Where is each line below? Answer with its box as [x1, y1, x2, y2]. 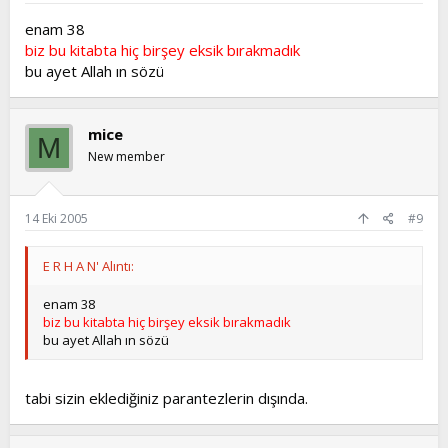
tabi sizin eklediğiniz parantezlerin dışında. [25, 388, 308, 408]
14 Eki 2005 [25, 209, 88, 227]
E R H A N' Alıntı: [43, 256, 134, 275]
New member [88, 148, 165, 165]
